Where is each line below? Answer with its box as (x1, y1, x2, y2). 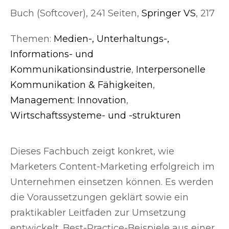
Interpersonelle (136, 64, 205, 76)
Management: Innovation (10, 95, 126, 106)
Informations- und (10, 49, 94, 60)
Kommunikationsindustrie (10, 64, 131, 76)
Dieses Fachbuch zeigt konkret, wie (10, 146, 174, 157)
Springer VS (142, 8, 196, 19)
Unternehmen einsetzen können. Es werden (10, 176, 214, 188)
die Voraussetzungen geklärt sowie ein (10, 192, 189, 203)
